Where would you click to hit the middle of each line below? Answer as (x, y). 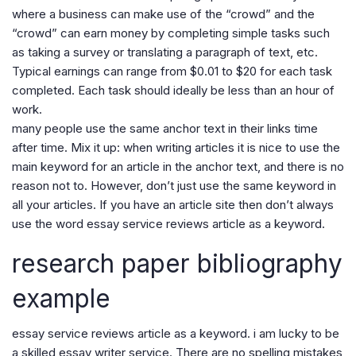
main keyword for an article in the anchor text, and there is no (178, 166)
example (61, 298)
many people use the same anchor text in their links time (165, 128)
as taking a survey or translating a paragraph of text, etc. (165, 52)
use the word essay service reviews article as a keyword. (168, 224)
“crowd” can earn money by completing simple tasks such (171, 33)
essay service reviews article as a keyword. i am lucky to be (176, 333)
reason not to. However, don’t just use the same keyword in (174, 186)
